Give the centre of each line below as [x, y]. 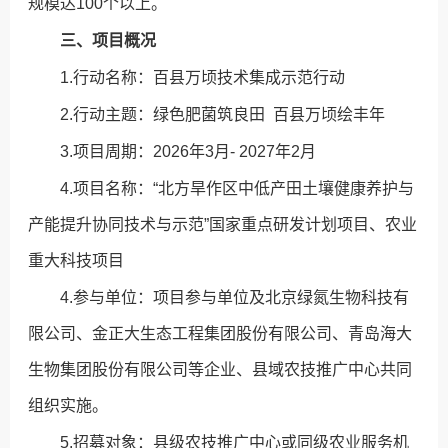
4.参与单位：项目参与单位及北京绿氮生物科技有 [235, 298]
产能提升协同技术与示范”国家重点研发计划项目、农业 [223, 225]
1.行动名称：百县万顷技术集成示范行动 [203, 78]
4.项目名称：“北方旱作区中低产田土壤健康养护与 [237, 189]
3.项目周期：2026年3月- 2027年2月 [188, 152]
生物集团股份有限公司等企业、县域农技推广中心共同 [220, 370]
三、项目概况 [108, 41]
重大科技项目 [76, 261]
